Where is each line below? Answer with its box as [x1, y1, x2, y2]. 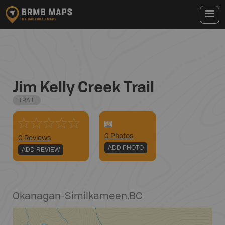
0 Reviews [18, 135, 51, 142]
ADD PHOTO [108, 144, 144, 151]
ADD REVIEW [22, 146, 60, 153]
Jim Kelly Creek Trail [13, 76, 154, 97]
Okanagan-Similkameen [13, 192, 127, 202]
